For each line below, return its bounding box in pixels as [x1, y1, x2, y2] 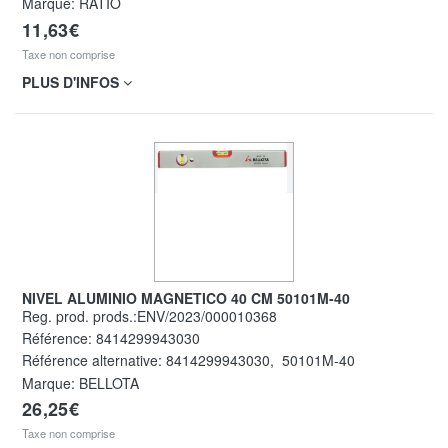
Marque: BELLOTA [22, 372, 139, 393]
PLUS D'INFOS [22, 72, 123, 93]
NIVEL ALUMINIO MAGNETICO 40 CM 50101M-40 [32, 288, 350, 309]
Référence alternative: [22, 350, 166, 371]
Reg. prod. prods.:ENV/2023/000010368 [32, 306, 277, 327]
